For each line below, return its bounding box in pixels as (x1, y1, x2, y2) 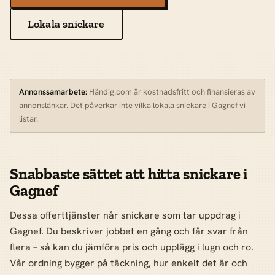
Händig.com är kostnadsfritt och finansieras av (87, 86, 256, 97)
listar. (19, 113, 39, 124)
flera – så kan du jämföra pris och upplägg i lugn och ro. (10, 240, 254, 254)
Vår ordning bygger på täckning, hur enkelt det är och (10, 256, 247, 269)
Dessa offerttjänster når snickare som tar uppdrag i (10, 208, 241, 222)
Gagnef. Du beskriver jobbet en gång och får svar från (10, 224, 248, 238)
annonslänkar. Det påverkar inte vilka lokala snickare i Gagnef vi (19, 99, 246, 110)
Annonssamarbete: (19, 86, 88, 97)
